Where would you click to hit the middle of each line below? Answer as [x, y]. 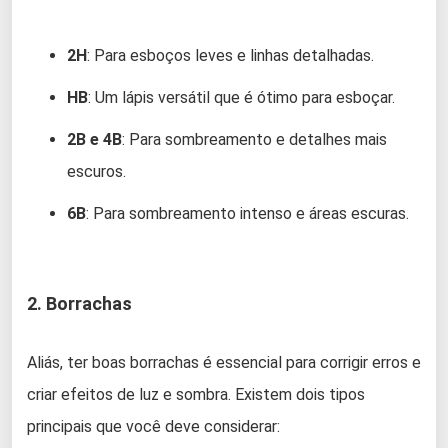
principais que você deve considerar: [153, 427]
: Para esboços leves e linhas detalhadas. [230, 56]
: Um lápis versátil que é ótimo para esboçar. [241, 98]
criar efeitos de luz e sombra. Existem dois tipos [196, 395]
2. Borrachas [79, 304]
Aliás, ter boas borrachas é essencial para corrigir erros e [224, 363]
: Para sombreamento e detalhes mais [254, 140]
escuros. [96, 172]
